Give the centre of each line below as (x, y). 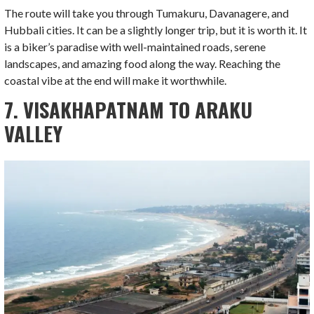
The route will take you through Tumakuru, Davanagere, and (147, 13)
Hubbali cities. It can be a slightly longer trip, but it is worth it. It (156, 30)
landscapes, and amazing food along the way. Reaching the (143, 64)
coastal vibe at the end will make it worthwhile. (116, 81)
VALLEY (34, 134)
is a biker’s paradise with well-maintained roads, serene (135, 47)
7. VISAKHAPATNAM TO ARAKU (129, 110)
